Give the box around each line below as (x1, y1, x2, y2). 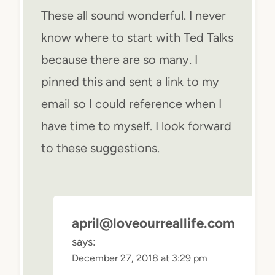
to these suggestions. (41, 140, 160, 155)
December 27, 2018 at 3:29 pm (72, 252, 207, 264)
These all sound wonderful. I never (41, 7, 226, 23)
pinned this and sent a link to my (41, 74, 219, 89)
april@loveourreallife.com (72, 214, 235, 231)
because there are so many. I (41, 52, 198, 67)
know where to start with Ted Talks (41, 29, 233, 45)
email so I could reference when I (41, 96, 222, 111)
